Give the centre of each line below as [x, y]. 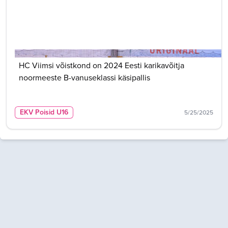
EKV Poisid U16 [44, 112]
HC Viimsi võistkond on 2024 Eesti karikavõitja [102, 65]
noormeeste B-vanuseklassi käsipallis [84, 78]
